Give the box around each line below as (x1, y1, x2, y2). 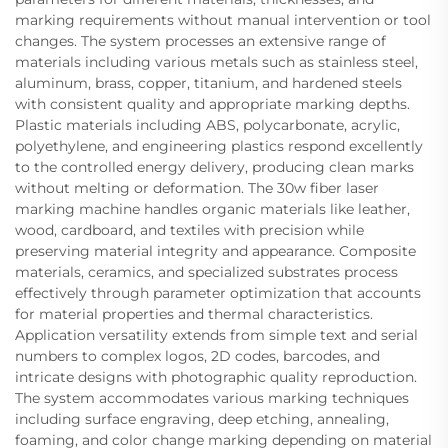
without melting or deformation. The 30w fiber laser (15, 178, 379, 197)
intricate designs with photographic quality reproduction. (15, 367, 417, 386)
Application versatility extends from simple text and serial (15, 325, 418, 344)
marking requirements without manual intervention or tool (15, 10, 431, 29)
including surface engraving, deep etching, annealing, (15, 409, 389, 428)
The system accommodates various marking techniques (15, 388, 409, 407)
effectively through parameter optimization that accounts (15, 283, 421, 302)
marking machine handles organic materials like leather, (15, 199, 410, 218)
